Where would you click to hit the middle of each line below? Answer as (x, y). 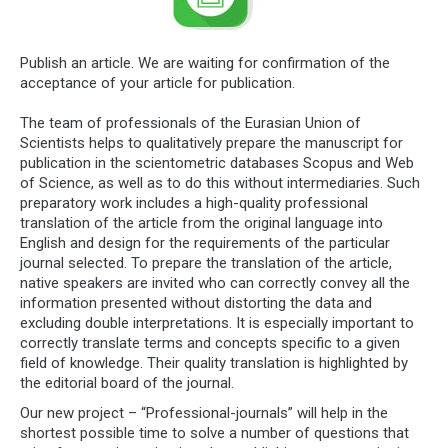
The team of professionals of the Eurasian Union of (190, 123)
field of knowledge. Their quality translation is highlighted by (214, 363)
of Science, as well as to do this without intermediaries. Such (220, 183)
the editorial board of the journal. (127, 383)
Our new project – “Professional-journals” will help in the (204, 413)
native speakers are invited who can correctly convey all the (215, 283)
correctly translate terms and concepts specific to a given (210, 343)
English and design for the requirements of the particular (205, 243)
